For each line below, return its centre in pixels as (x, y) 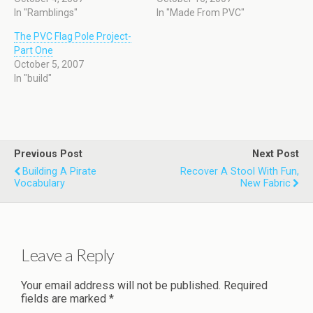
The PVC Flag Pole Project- (73, 36)
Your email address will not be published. (121, 285)
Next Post (276, 154)
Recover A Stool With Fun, (240, 172)
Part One (34, 50)
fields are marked (65, 298)
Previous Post (48, 154)
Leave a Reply (68, 254)
